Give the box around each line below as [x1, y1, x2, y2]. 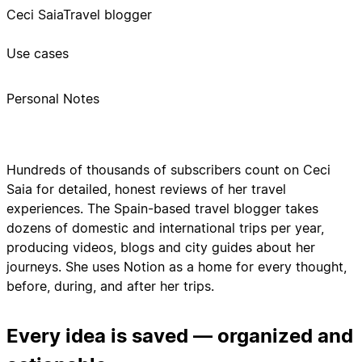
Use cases [6, 44, 69, 61]
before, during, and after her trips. [6, 277, 214, 294]
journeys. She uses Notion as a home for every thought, [6, 258, 347, 275]
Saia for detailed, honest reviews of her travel [6, 180, 286, 197]
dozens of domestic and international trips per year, [6, 219, 324, 236]
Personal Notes [6, 90, 99, 107]
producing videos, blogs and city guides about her [6, 238, 315, 255]
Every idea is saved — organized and [6, 323, 353, 347]
